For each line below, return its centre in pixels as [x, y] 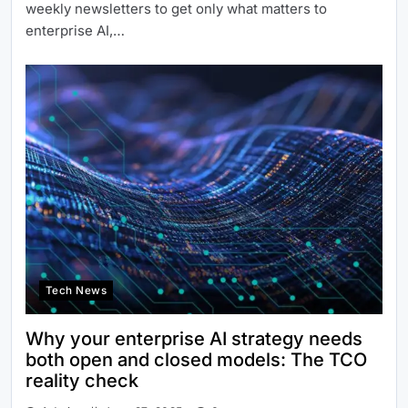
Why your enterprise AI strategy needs [194, 339]
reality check [82, 381]
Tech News [76, 291]
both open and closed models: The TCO [196, 360]
